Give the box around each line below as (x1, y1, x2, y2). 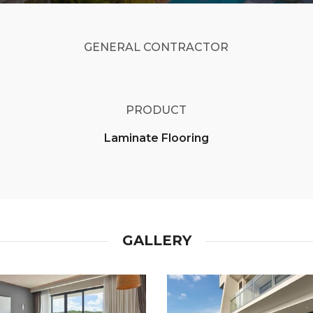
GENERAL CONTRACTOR (84, 41, 229, 54)
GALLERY (122, 232, 191, 249)
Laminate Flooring (103, 131, 209, 145)
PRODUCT (126, 103, 187, 117)
